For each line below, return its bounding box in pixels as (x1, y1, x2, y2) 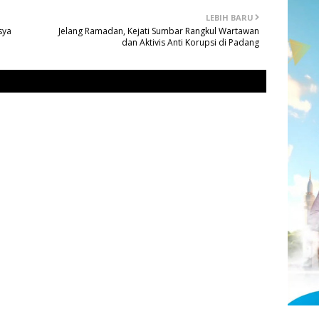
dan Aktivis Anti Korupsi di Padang (122, 36, 259, 49)
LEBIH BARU (206, 12, 253, 23)
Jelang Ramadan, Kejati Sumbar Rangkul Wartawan (58, 25, 259, 38)
